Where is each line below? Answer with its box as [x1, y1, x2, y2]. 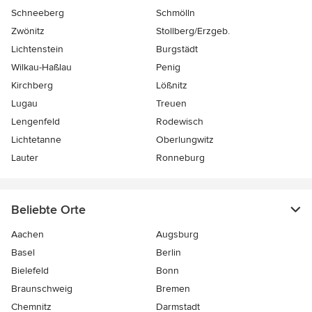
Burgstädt [156, 42, 198, 55]
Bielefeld [11, 264, 49, 276]
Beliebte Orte [11, 201, 86, 217]
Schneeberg [11, 6, 64, 19]
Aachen [11, 228, 44, 240]
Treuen [156, 97, 187, 109]
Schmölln [156, 6, 195, 19]
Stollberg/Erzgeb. [156, 24, 230, 37]
